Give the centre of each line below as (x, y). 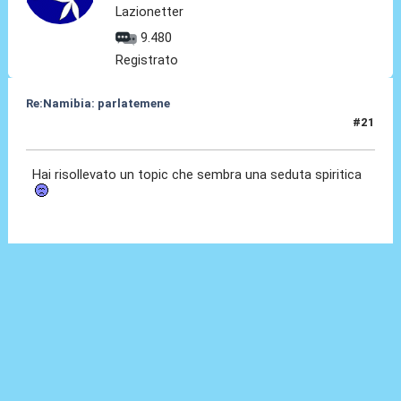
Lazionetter (150, 11)
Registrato (147, 60)
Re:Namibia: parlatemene (98, 103)
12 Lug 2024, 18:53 (80, 130)
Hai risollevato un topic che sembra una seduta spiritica (199, 174)
